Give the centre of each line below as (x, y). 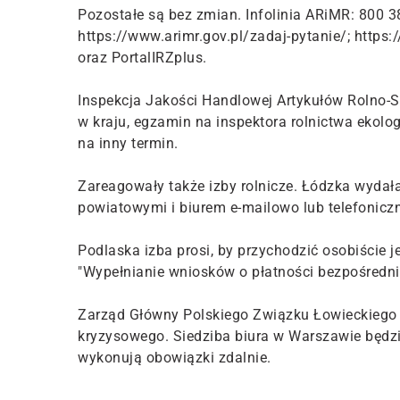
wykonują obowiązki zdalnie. (175, 358)
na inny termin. (128, 144)
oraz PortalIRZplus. (142, 58)
